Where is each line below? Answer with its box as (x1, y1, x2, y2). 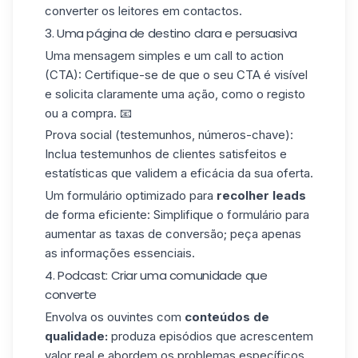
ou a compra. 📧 (45, 105, 132, 121)
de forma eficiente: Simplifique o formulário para (45, 207, 309, 223)
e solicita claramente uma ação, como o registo (45, 86, 305, 101)
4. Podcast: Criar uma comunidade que (45, 266, 268, 284)
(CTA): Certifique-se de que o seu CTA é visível (45, 66, 308, 82)
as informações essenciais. (45, 245, 195, 261)
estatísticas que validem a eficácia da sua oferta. (45, 165, 313, 181)
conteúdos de (185, 308, 269, 324)
